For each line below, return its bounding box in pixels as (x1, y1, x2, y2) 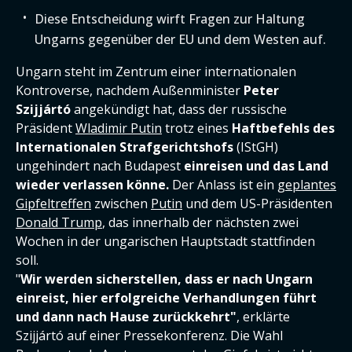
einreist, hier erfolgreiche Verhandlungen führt (16, 289, 317, 306)
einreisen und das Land (184, 157, 328, 174)
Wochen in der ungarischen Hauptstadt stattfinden (16, 233, 315, 250)
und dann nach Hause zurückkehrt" (16, 308, 236, 325)
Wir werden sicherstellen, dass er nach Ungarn (20, 270, 313, 288)
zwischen (91, 195, 151, 212)
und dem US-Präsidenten (182, 195, 332, 212)
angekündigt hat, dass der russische (71, 101, 287, 118)
